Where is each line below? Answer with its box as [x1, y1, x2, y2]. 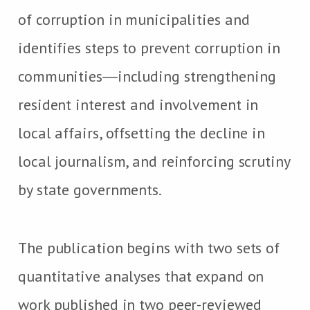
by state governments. [18, 179, 162, 199]
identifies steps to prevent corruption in [18, 37, 280, 57]
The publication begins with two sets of [18, 237, 280, 257]
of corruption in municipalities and [18, 9, 250, 29]
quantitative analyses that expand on [18, 266, 264, 286]
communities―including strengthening [18, 66, 276, 86]
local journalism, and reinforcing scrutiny [18, 151, 290, 171]
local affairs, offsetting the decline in [18, 122, 265, 143]
